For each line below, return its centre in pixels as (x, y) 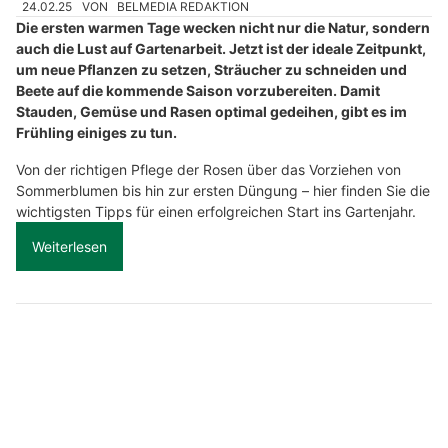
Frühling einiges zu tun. (96, 133)
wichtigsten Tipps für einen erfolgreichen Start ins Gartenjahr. (216, 212)
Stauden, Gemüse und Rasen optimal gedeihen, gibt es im (211, 112)
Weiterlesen (69, 247)
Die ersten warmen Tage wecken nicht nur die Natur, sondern (223, 28)
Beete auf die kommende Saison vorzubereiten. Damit (198, 91)
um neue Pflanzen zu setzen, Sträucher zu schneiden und (211, 70)
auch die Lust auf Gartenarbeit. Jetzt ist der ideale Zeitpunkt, (221, 49)
